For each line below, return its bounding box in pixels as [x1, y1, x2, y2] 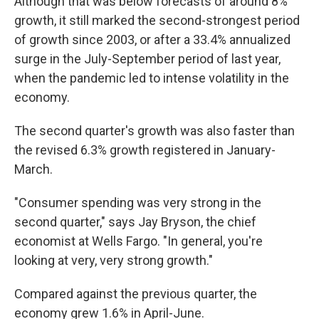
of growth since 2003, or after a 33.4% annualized [14, 32, 291, 47]
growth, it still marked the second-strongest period [14, 13, 300, 28]
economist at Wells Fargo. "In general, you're [14, 234, 263, 249]
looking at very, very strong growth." [14, 253, 213, 268]
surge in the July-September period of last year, [14, 51, 281, 66]
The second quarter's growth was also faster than [14, 123, 295, 138]
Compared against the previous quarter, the [14, 286, 257, 301]
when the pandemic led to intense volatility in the [14, 70, 289, 85]
